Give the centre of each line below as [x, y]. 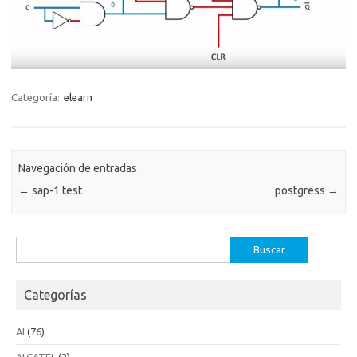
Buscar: [32, 246]
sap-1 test [56, 191]
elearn [78, 97]
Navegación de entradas [78, 169]
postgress [301, 191]
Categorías [55, 295]
